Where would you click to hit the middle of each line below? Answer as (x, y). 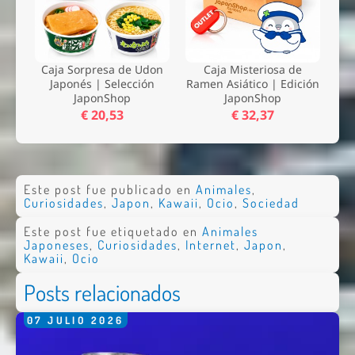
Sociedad (271, 202)
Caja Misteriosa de (253, 69)
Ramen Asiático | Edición (253, 84)
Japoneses (56, 244)
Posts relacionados (102, 292)
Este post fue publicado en (109, 189)
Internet (210, 244)
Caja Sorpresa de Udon (102, 69)
